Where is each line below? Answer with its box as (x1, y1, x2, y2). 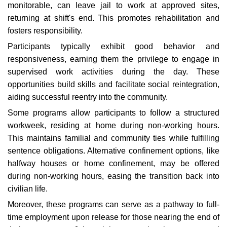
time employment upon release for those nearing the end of (8, 213, 219, 221)
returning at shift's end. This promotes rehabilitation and (8, 14, 219, 22)
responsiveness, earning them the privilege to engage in (8, 55, 219, 63)
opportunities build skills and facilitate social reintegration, (8, 80, 219, 89)
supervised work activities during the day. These (8, 67, 219, 76)
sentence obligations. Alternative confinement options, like (8, 146, 219, 155)
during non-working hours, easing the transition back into (8, 172, 219, 180)
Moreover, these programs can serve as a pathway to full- (8, 200, 219, 209)
